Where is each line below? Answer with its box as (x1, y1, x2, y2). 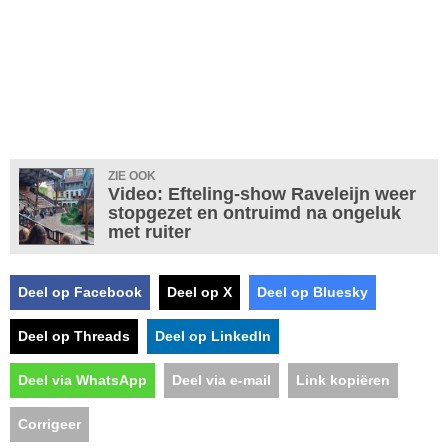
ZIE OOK (108, 169, 156, 184)
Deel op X (167, 284, 232, 301)
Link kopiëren (296, 372, 390, 389)
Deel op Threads (18, 328, 130, 345)
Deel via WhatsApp (18, 372, 147, 389)
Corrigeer (18, 416, 81, 433)
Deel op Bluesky (257, 284, 368, 301)
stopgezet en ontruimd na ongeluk (108, 203, 401, 224)
